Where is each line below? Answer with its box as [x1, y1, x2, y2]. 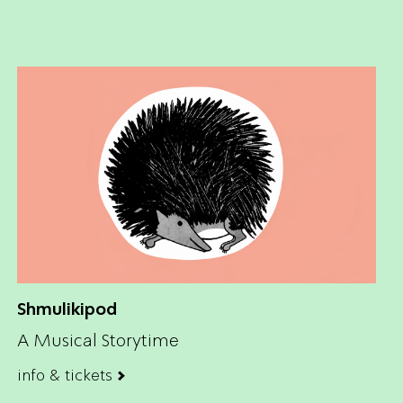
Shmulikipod [17, 298, 117, 319]
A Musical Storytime [17, 329, 179, 352]
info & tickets [17, 364, 112, 385]
